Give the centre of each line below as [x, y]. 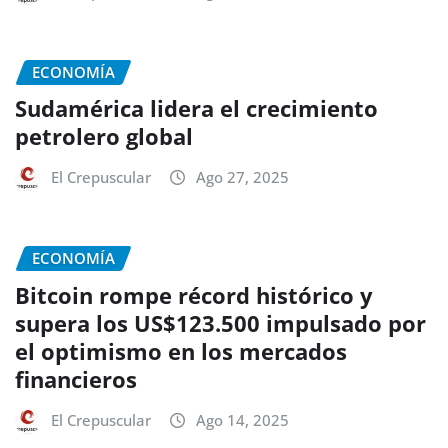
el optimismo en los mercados [181, 350]
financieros [76, 378]
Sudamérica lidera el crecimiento [196, 108]
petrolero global [104, 136]
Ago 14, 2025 [242, 419]
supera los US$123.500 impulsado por [220, 322]
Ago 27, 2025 [242, 177]
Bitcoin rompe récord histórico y [194, 294]
